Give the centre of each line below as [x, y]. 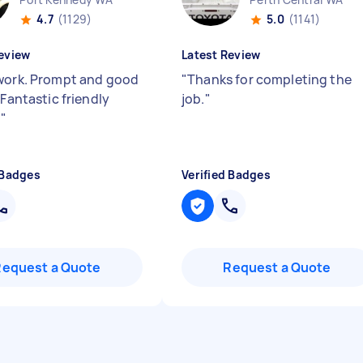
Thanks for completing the [269, 79]
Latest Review [221, 55]
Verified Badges [226, 175]
